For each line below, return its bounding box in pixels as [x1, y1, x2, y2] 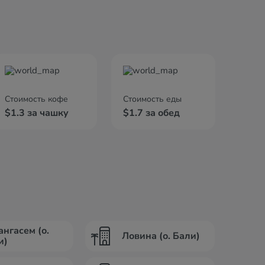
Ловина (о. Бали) [122, 230, 201, 243]
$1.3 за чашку [5, 106, 69, 119]
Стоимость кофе [5, 93, 68, 105]
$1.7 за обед [123, 106, 180, 119]
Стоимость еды [123, 93, 182, 105]
